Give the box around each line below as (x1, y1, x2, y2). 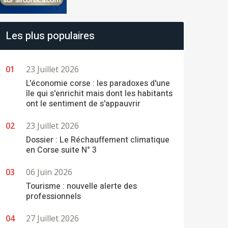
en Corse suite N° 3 (26, 144, 97, 156)
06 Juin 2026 (26, 166, 72, 178)
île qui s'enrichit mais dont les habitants (26, 88, 173, 100)
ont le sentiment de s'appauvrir (26, 98, 140, 110)
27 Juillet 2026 (26, 213, 79, 224)
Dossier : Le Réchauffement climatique (26, 134, 169, 146)
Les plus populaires (6, 28, 95, 43)
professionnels (26, 190, 81, 203)
